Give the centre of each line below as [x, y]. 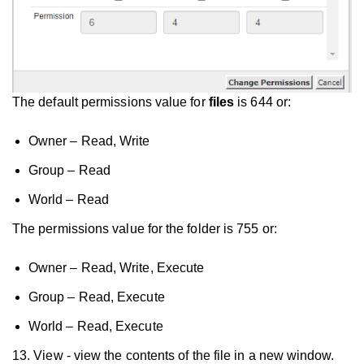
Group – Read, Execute [97, 297]
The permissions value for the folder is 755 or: [145, 229]
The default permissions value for [110, 102]
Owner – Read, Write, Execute [117, 268]
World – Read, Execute [96, 327]
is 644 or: [264, 102]
